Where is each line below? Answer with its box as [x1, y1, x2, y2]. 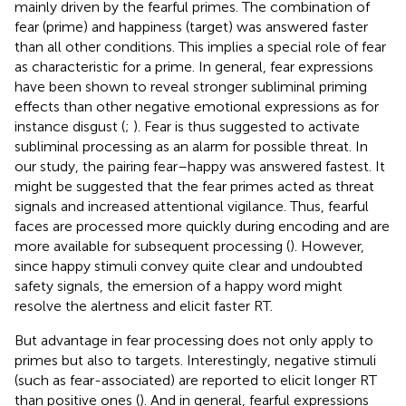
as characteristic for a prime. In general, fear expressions [14, 57, 373, 75]
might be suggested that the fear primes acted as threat [14, 177, 374, 195]
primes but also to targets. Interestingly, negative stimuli [14, 351, 376, 369]
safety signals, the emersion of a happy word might [14, 276, 343, 295]
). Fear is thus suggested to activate [133, 117, 360, 135]
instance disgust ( [14, 117, 125, 135]
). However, [290, 237, 364, 255]
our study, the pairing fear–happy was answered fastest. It [14, 157, 385, 175]
